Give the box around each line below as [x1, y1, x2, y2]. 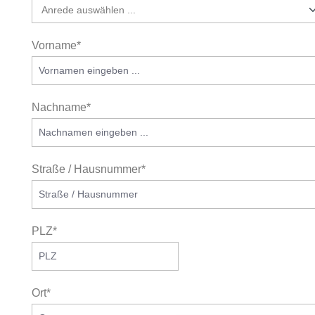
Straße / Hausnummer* [32, 163, 146, 175]
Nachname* [32, 101, 91, 113]
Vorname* [32, 39, 81, 51]
